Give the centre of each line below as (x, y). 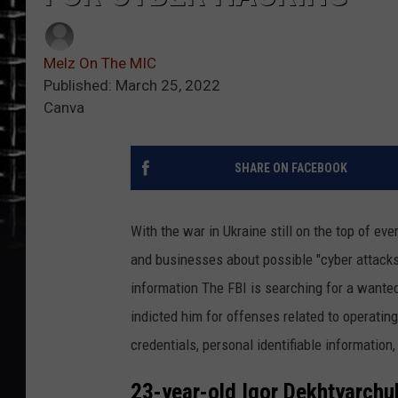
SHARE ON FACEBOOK (291, 168)
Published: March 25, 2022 (132, 86)
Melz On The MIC (100, 64)
